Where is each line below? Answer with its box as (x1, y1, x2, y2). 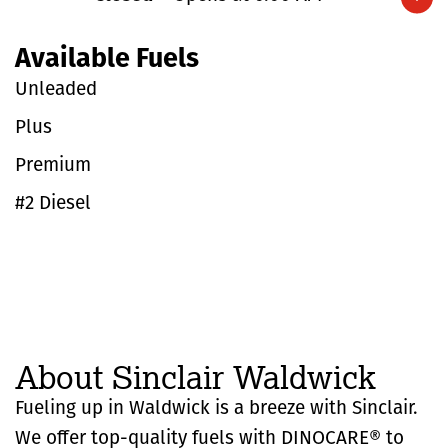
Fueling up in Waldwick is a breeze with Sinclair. (15, 399, 418, 419)
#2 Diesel (15, 194, 91, 214)
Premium (15, 156, 91, 176)
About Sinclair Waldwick (15, 356, 376, 397)
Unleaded (15, 80, 97, 100)
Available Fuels (15, 46, 199, 74)
